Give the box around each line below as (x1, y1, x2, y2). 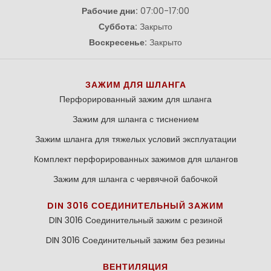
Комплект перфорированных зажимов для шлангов (33, 152, 238, 165)
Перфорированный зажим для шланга (59, 93, 212, 105)
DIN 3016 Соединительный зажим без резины (46, 233, 225, 246)
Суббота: (99, 20, 137, 33)
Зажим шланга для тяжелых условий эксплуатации (34, 132, 237, 145)
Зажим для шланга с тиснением (72, 113, 199, 125)
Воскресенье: (89, 36, 147, 48)
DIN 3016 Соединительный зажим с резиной (48, 214, 223, 226)
